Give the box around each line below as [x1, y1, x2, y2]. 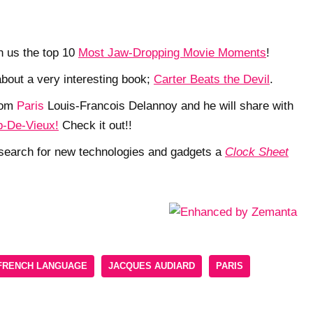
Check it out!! [59, 119, 132, 133]
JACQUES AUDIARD [108, 261, 195, 272]
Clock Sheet [225, 145, 289, 159]
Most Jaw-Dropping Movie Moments [78, 46, 266, 60]
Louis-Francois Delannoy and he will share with [44, 99, 293, 113]
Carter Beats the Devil [154, 73, 270, 87]
